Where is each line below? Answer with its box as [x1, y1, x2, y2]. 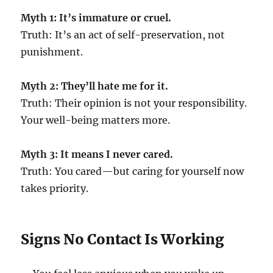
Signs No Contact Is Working [21, 230, 225, 249]
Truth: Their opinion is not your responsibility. [21, 97, 247, 110]
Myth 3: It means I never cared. [21, 148, 174, 161]
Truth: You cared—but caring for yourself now [21, 165, 244, 178]
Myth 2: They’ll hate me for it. [21, 80, 169, 93]
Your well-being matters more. [21, 114, 171, 127]
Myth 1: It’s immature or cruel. [21, 12, 172, 24]
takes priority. [21, 182, 89, 195]
